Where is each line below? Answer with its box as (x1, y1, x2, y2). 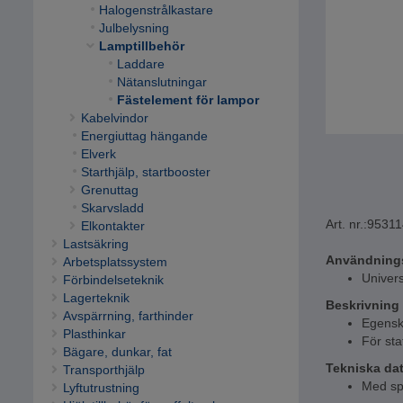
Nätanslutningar (116, 75, 207, 90)
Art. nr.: (326, 217, 367, 232)
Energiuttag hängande (80, 129, 208, 144)
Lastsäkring (62, 237, 129, 252)
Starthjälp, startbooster (80, 165, 210, 180)
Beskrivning (326, 298, 399, 313)
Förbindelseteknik (62, 273, 164, 288)
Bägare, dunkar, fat (62, 345, 172, 360)
